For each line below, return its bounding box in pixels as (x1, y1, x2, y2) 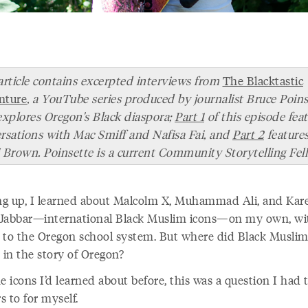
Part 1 (175, 107, 204, 124)
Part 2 (232, 125, 264, 142)
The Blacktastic (222, 71, 303, 89)
